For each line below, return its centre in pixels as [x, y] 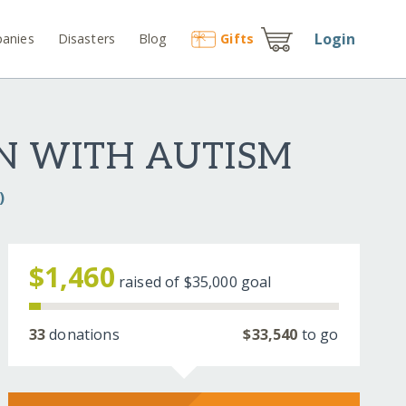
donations [82, 335]
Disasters [87, 38]
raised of [151, 282]
